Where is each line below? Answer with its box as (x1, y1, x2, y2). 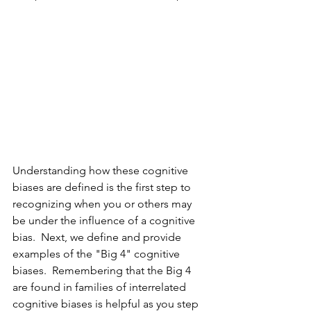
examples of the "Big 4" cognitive (12, 247, 183, 261)
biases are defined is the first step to (12, 180, 194, 194)
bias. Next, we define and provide (12, 230, 184, 244)
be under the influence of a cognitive (12, 214, 198, 228)
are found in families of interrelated (12, 280, 189, 294)
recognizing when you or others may (12, 197, 194, 211)
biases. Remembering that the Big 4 (12, 264, 194, 278)
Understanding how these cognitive (12, 164, 191, 178)
